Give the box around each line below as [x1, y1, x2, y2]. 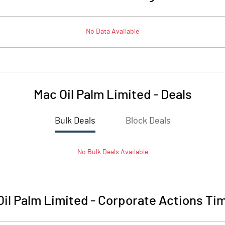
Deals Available [100, 149, 148, 156]
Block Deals [125, 117, 171, 126]
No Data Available [86, 28, 139, 35]
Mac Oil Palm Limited [33, 88, 151, 101]
